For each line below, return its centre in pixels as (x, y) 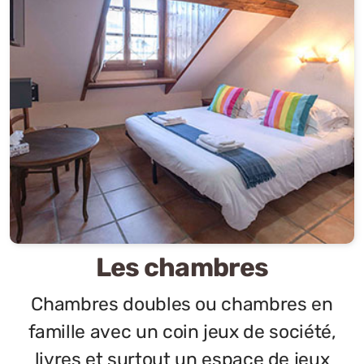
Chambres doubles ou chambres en (182, 304)
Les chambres (182, 267)
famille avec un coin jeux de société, (182, 332)
